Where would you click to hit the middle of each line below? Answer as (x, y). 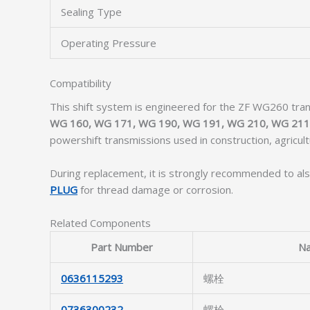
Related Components (100, 223)
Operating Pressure (109, 43)
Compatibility (81, 83)
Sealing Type (91, 12)
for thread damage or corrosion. (155, 190)
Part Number (121, 247)
